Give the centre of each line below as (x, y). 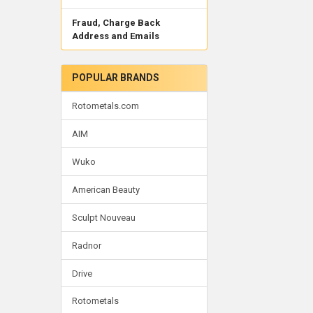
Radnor (86, 245)
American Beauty (105, 189)
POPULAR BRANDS (115, 77)
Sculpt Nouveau (103, 217)
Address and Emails (115, 36)
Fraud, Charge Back (116, 23)
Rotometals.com (105, 105)
